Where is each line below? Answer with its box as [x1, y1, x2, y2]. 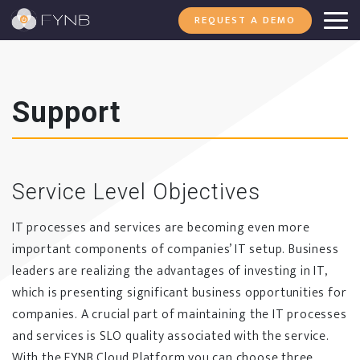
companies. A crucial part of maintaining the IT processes [12, 304, 347, 325]
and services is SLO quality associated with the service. [12, 325, 329, 347]
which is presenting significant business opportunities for [12, 282, 347, 304]
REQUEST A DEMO [194, 11, 296, 29]
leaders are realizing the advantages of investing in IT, [12, 260, 328, 282]
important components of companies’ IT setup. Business [12, 239, 339, 260]
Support [12, 96, 121, 129]
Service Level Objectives [12, 179, 260, 205]
